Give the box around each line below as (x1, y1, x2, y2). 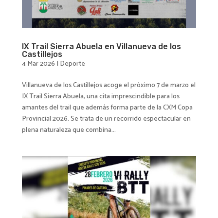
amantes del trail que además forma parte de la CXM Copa (21, 102, 193, 113)
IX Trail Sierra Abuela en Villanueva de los (21, 41, 181, 51)
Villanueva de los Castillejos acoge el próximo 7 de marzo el (21, 79, 196, 91)
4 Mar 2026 (21, 58, 55, 70)
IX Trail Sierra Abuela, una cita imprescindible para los (21, 91, 180, 102)
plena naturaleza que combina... (21, 124, 116, 136)
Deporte (59, 58, 85, 70)
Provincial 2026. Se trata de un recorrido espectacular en (21, 113, 191, 125)
